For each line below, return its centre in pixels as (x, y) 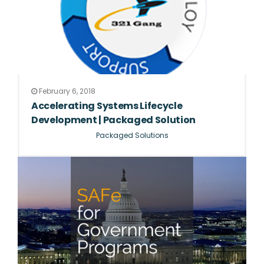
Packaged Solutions (132, 135)
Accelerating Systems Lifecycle (107, 105)
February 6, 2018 (66, 91)
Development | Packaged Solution (114, 120)
